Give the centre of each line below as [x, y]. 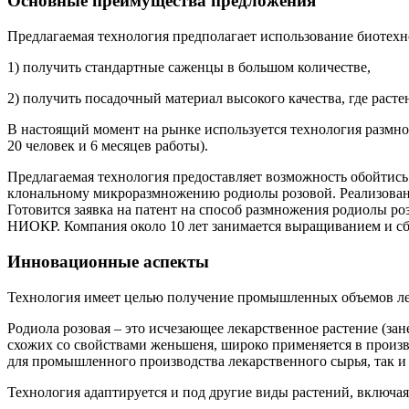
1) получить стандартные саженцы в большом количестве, [189, 68]
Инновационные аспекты [108, 261]
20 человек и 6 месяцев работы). [108, 146]
